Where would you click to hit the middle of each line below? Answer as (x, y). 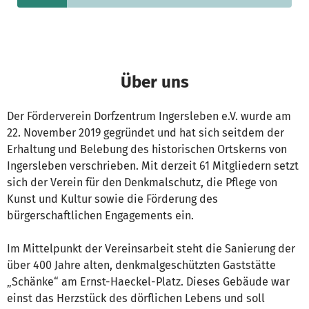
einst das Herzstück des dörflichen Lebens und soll (136, 299)
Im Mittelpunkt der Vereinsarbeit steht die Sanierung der (151, 249)
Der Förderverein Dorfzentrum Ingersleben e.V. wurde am (149, 117)
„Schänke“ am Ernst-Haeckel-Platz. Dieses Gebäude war (148, 282)
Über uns (154, 82)
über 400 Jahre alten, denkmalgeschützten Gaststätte (141, 266)
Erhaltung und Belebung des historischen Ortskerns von (147, 150)
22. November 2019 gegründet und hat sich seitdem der (146, 133)
